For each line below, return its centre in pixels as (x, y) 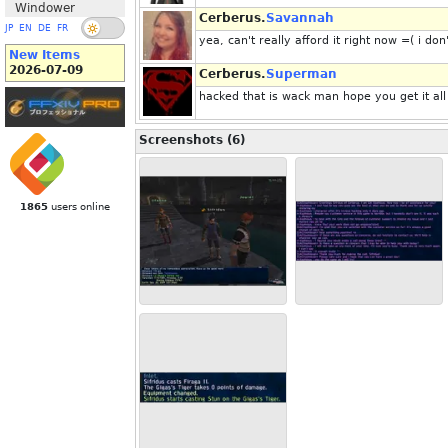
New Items (44, 55)
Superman (301, 74)
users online (79, 206)
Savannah (300, 18)
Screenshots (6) (192, 140)
